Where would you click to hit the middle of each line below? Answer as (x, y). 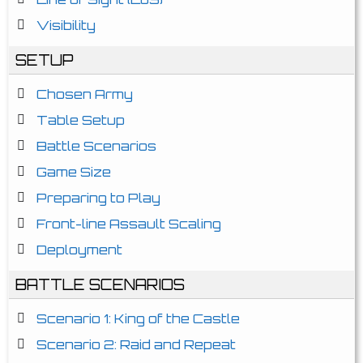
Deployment (79, 250)
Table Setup (81, 120)
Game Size (74, 172)
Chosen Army (85, 94)
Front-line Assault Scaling (129, 224)
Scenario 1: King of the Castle (138, 318)
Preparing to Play (98, 198)
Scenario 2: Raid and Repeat (136, 344)
